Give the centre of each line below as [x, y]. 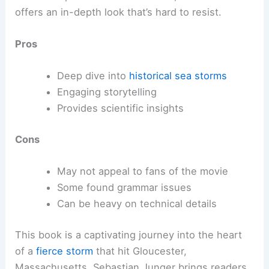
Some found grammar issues [124, 188]
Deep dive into [93, 76]
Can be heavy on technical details [137, 204]
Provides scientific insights [120, 108]
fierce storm [65, 251]
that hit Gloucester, [140, 251]
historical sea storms [178, 76]
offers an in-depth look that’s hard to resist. [119, 12]
